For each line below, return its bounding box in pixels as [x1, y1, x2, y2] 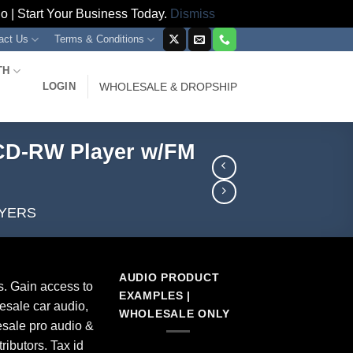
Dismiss [169, 7, 215, 20]
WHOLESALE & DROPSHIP [99, 80, 237, 93]
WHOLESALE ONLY [119, 307, 231, 320]
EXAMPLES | [119, 288, 191, 302]
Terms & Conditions [54, 33, 144, 45]
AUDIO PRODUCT [119, 270, 220, 284]
